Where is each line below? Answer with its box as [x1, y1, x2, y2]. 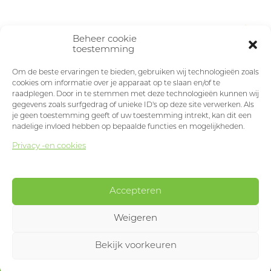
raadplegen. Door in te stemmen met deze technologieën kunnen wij [12, 90, 259, 98]
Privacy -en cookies [12, 142, 86, 150]
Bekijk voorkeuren [94, 241, 177, 250]
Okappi [181, 246, 216, 256]
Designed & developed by [55, 246, 181, 256]
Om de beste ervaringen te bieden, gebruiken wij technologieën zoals [12, 68, 259, 76]
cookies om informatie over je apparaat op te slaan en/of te [12, 79, 220, 87]
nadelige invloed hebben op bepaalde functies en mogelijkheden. [12, 123, 244, 131]
